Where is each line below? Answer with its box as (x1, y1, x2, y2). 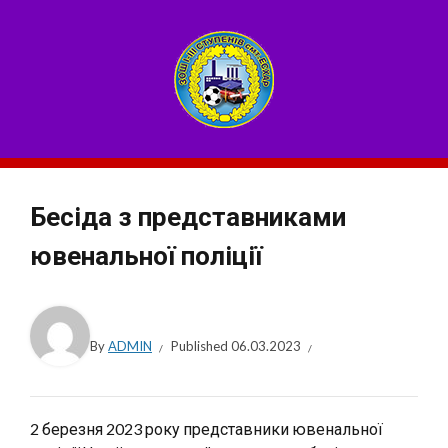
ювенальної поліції (30, 241, 262, 271)
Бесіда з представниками (30, 202, 346, 232)
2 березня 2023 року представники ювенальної (30, 419, 383, 438)
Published (171, 338, 231, 354)
